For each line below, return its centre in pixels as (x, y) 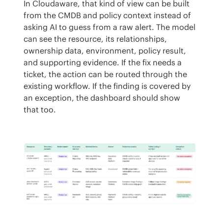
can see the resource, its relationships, (95, 39)
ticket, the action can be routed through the (105, 74)
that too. (40, 110)
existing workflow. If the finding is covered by (107, 86)
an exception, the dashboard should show (102, 98)
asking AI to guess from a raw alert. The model (110, 27)
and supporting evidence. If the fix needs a (103, 63)
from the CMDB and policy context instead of (107, 15)
